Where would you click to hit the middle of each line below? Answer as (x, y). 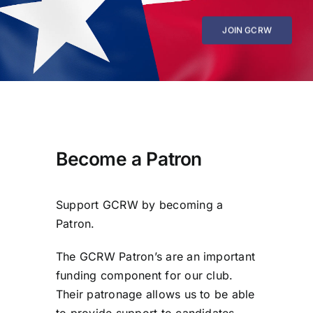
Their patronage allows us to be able (155, 294)
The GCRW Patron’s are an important (156, 256)
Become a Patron (129, 159)
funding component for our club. (145, 275)
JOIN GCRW (247, 30)
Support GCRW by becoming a (140, 204)
